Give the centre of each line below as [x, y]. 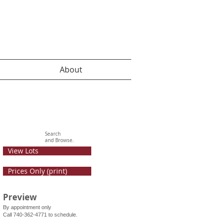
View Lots [23, 151]
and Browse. [60, 140]
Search [53, 134]
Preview [20, 197]
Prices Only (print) [37, 171]
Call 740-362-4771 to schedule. [40, 215]
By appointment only [27, 207]
